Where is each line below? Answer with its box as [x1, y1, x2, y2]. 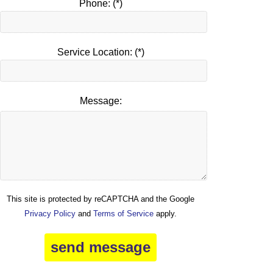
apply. [154, 209, 177, 219]
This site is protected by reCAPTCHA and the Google [7, 194, 194, 204]
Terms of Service [93, 209, 154, 219]
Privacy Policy [24, 209, 76, 219]
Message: [79, 96, 122, 107]
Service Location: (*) [57, 47, 144, 58]
